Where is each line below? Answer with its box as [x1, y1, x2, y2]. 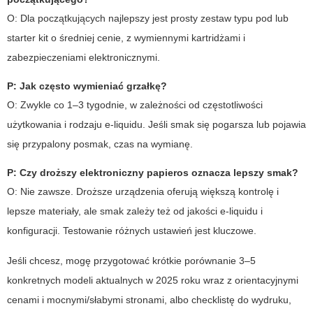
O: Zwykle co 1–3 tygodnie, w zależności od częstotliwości [7, 99, 263, 110]
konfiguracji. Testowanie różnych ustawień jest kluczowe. [7, 224, 256, 236]
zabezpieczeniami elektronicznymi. [7, 51, 160, 63]
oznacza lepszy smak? [189, 166, 298, 178]
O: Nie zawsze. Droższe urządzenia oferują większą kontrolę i [7, 185, 279, 197]
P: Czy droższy [7, 166, 80, 178]
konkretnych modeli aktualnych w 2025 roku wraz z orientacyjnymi [7, 274, 298, 286]
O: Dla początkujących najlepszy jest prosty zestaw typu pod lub [7, 12, 289, 24]
